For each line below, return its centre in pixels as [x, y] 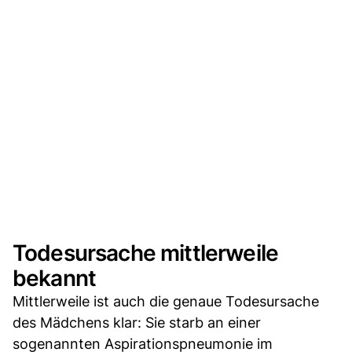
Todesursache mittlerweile [146, 253]
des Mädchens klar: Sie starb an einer [137, 323]
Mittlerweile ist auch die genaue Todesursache [166, 302]
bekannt [55, 279]
